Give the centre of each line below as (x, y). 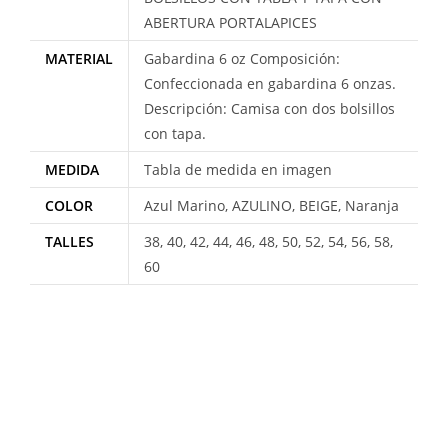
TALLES (69, 242)
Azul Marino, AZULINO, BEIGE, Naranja (271, 206)
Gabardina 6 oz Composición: (242, 59)
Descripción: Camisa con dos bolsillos (269, 109)
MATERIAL (79, 59)
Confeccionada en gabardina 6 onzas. (270, 84)
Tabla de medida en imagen (238, 170)
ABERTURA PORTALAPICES (230, 23)
